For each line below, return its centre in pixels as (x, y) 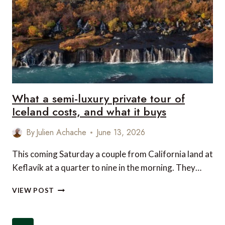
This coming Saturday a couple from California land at (113, 154)
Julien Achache (62, 132)
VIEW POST (33, 190)
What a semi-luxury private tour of (98, 98)
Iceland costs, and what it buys (89, 111)
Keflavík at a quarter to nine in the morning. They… (107, 167)
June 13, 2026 (121, 132)
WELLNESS (73, 15)
